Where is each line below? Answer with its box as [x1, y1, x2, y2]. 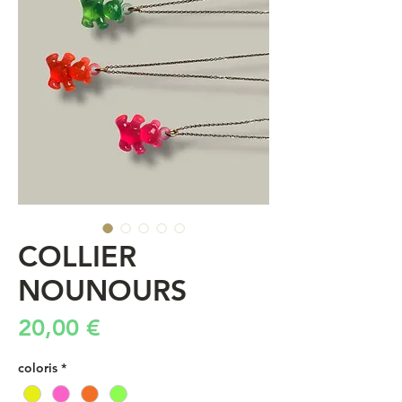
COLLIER [18, 238, 136, 275]
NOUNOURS [18, 272, 187, 309]
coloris [18, 360, 57, 377]
